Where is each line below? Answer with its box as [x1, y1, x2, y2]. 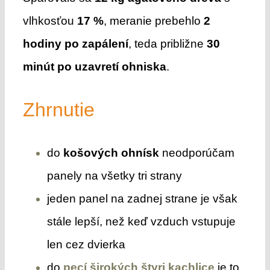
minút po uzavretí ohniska [22, 60, 166, 73]
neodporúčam [159, 146, 234, 159]
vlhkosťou [22, 14, 77, 27]
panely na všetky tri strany [46, 169, 182, 182]
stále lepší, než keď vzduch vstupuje [46, 215, 236, 228]
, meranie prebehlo [103, 14, 204, 27]
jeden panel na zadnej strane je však [46, 192, 237, 205]
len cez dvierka [46, 237, 125, 251]
